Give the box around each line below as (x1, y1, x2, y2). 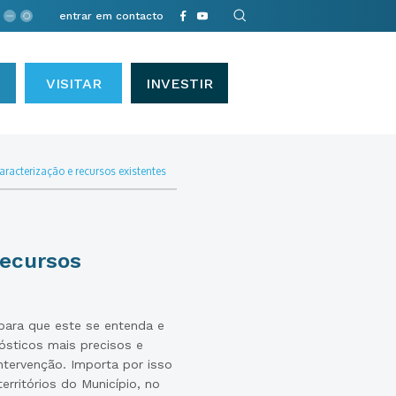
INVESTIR (146, 75, 213, 92)
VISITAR (45, 75, 102, 92)
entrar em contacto (59, 10, 164, 22)
